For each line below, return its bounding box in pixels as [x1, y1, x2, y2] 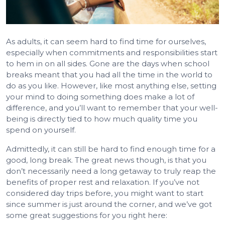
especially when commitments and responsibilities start [6, 47, 217, 57]
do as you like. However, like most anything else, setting [6, 80, 216, 90]
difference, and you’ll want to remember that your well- [6, 102, 218, 113]
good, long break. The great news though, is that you [6, 155, 206, 165]
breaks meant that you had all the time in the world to [6, 69, 212, 79]
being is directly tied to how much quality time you [6, 114, 197, 124]
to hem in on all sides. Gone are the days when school [6, 58, 209, 68]
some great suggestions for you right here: [6, 210, 167, 220]
